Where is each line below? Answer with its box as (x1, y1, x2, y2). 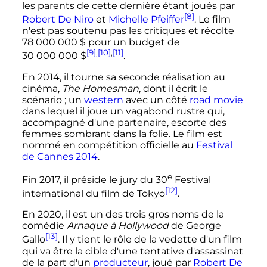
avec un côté (123, 94, 190, 105)
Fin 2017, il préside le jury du (21, 173, 156, 185)
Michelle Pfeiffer (108, 14, 184, 26)
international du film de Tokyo (21, 188, 165, 200)
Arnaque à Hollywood (66, 220, 169, 232)
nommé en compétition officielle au (21, 139, 196, 151)
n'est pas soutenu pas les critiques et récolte (21, 25, 234, 37)
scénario (21, 94, 62, 105)
